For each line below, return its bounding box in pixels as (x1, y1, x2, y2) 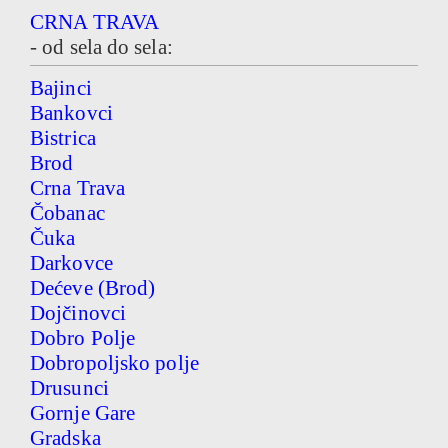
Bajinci (30, 76, 92, 101)
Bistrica (30, 126, 96, 151)
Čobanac (30, 201, 105, 226)
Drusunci (30, 376, 109, 401)
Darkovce (30, 251, 113, 276)
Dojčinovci (30, 301, 126, 326)
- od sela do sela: (30, 35, 173, 60)
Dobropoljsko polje (30, 351, 199, 376)
